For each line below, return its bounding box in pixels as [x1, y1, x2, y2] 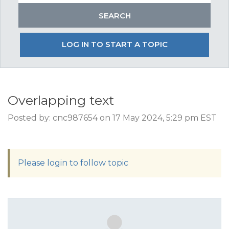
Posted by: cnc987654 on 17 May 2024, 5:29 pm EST [8, 113, 217, 123]
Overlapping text [8, 93, 114, 108]
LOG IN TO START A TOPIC [61, 39, 168, 49]
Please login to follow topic [18, 158, 128, 168]
